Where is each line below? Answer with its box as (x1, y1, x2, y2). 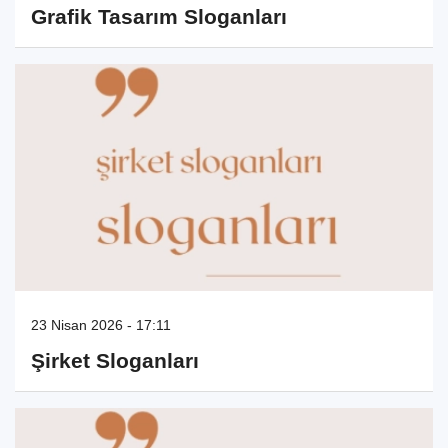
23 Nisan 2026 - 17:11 (31, 316, 171, 333)
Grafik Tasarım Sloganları (31, 5, 287, 29)
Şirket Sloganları (31, 348, 199, 372)
